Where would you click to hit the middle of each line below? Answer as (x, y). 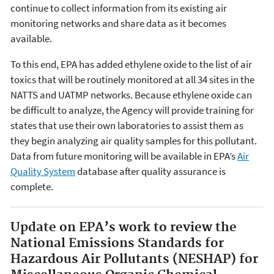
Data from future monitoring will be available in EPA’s (124, 156)
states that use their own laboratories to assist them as (127, 125)
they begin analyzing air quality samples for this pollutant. (134, 140)
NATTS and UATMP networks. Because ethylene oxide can (131, 94)
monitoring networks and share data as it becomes (118, 23)
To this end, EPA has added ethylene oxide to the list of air (131, 64)
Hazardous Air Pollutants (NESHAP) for (134, 259)
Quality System (43, 171)
